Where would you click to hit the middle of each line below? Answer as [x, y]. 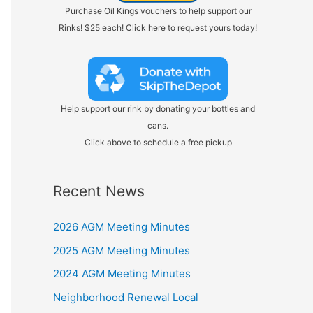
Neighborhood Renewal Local [126, 298]
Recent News [99, 191]
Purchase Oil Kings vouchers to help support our [158, 11]
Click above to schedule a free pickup [158, 142]
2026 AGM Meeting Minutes [122, 226]
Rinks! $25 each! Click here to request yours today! [158, 28]
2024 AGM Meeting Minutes [122, 274]
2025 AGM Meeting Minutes [122, 250]
